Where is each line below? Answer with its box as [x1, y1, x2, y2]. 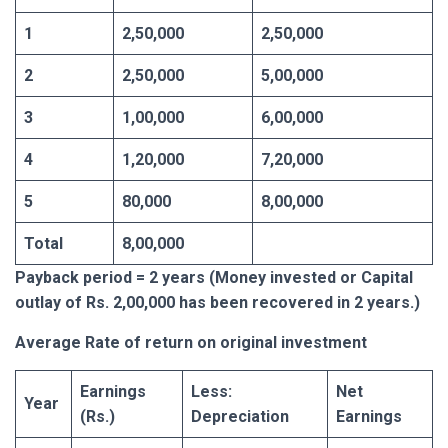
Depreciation [191, 406, 289, 426]
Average [15, 332, 81, 352]
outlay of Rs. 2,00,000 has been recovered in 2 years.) [15, 292, 420, 312]
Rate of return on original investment [85, 332, 367, 352]
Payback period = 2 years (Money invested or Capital [15, 267, 413, 287]
